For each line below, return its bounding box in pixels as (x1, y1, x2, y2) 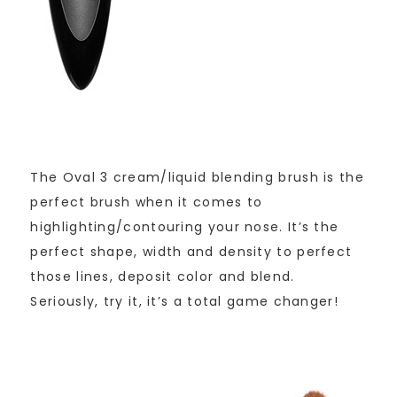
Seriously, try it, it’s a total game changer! (30, 292, 339, 311)
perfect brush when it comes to (30, 193, 263, 212)
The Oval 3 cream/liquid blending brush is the (30, 168, 364, 187)
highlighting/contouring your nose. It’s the (30, 218, 339, 237)
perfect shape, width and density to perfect (30, 243, 353, 261)
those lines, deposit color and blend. (30, 268, 295, 286)
